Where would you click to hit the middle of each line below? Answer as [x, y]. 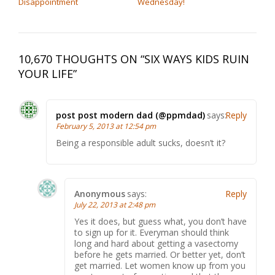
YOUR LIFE [46, 74]
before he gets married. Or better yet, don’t [160, 254]
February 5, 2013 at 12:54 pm [106, 126]
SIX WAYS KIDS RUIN [197, 59]
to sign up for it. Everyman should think [152, 232]
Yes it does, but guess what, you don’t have [161, 221]
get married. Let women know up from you [160, 265]
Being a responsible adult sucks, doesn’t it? [141, 143]
